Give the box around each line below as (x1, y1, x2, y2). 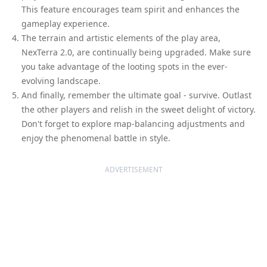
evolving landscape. (21, 74, 101, 86)
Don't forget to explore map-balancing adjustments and (21, 117, 245, 129)
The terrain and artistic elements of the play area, (21, 32, 221, 44)
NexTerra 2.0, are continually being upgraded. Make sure (21, 46, 251, 58)
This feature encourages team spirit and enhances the (21, 3, 240, 15)
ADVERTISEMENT (104, 164, 163, 175)
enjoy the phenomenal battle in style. (21, 132, 170, 144)
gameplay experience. (21, 17, 110, 29)
